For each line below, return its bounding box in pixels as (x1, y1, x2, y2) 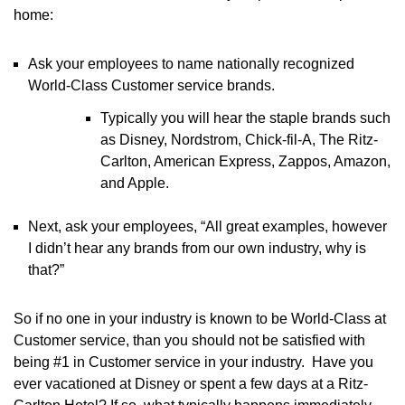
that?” (28, 262, 64, 278)
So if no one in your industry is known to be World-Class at (14, 311, 386, 326)
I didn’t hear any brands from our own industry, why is (28, 240, 366, 256)
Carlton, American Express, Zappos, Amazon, (100, 154, 391, 169)
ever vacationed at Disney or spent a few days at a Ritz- (14, 376, 368, 391)
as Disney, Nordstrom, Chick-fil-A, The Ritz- (100, 132, 378, 147)
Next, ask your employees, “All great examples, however (28, 219, 387, 234)
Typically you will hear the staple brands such (100, 110, 391, 126)
